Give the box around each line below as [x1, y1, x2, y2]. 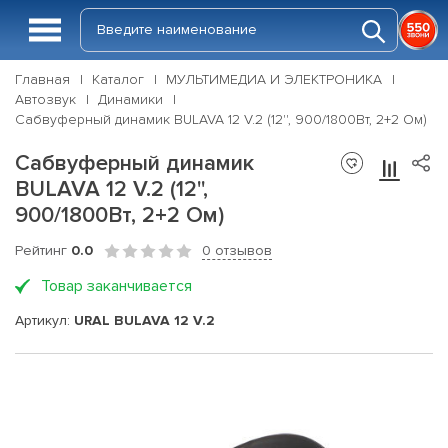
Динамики [98, 91, 163, 108]
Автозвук [15, 91, 76, 108]
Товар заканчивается [41, 276, 192, 296]
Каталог [92, 71, 144, 88]
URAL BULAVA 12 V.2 [74, 311, 215, 329]
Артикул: [15, 311, 74, 329]
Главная [15, 71, 70, 88]
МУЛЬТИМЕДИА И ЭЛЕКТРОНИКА [166, 71, 382, 88]
